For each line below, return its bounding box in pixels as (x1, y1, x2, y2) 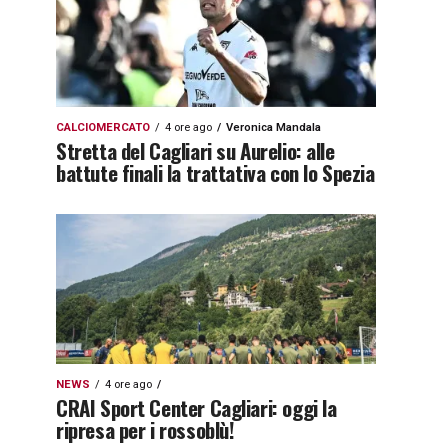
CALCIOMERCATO (56, 121, 150, 134)
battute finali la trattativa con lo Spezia (56, 157, 375, 188)
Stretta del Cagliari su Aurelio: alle (56, 135, 335, 166)
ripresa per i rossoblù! (56, 414, 235, 445)
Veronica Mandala (226, 121, 321, 134)
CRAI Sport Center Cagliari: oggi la (56, 392, 337, 423)
